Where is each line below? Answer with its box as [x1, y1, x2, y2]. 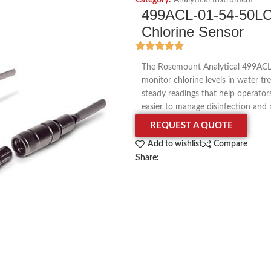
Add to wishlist [147, 140, 202, 149]
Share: [135, 154, 159, 162]
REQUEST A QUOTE [150, 121, 233, 130]
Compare [214, 140, 248, 149]
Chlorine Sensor [142, 24, 244, 40]
